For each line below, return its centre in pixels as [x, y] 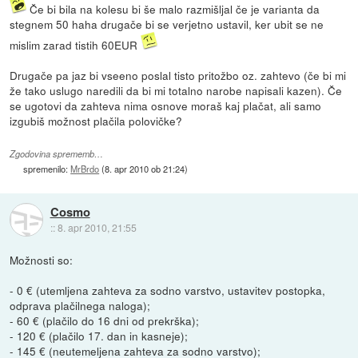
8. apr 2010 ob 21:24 [145, 168]
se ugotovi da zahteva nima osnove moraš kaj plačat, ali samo [166, 105]
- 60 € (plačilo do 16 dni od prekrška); [105, 320]
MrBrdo [85, 168]
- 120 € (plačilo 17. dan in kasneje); [99, 335]
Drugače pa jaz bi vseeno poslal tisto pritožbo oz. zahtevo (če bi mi [178, 75]
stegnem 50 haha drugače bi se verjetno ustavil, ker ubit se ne [167, 24]
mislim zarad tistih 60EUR [76, 44]
